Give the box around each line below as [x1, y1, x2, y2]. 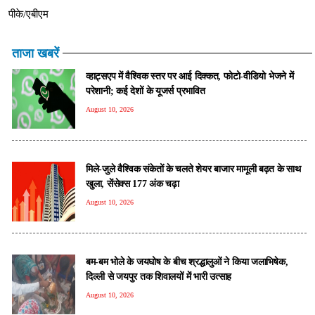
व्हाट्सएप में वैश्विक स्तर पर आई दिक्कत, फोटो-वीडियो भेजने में [86, 70, 294, 82]
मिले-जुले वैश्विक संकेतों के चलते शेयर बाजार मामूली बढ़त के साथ [86, 162, 301, 174]
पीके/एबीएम [8, 8, 49, 20]
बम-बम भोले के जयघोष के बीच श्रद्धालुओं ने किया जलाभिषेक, [86, 255, 288, 267]
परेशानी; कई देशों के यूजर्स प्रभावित [86, 84, 205, 96]
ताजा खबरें [12, 46, 59, 60]
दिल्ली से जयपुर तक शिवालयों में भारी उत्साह [86, 270, 232, 282]
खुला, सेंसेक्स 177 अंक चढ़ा [86, 177, 179, 189]
